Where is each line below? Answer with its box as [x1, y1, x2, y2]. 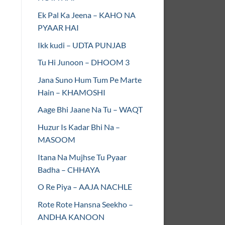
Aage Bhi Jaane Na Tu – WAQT [38, 104, 143, 115]
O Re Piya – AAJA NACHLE [38, 182, 132, 192]
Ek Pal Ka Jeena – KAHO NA [38, 10, 136, 20]
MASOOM [38, 135, 75, 144]
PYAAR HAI [38, 23, 79, 33]
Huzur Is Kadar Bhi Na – [38, 122, 120, 132]
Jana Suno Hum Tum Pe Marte [38, 74, 142, 84]
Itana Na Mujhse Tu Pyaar [38, 152, 127, 162]
